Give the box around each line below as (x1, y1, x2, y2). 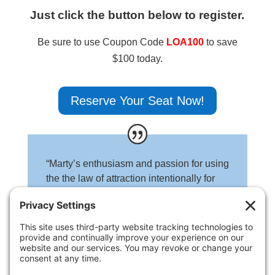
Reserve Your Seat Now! (70, 94, 204, 108)
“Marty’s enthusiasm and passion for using (45, 158, 229, 169)
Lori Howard (45, 246, 103, 257)
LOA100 (166, 37, 204, 48)
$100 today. (112, 53, 163, 64)
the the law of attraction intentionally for (45, 172, 215, 184)
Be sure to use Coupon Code (37, 37, 166, 48)
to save (203, 37, 238, 48)
